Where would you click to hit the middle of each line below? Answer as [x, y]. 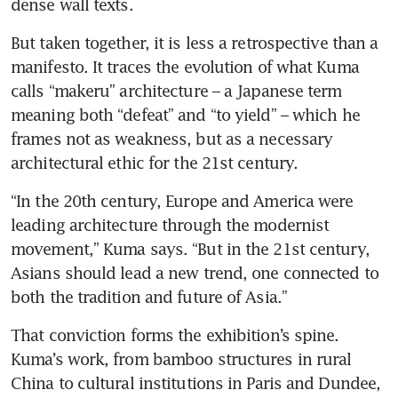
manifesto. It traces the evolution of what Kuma [185, 66]
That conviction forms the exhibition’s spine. [175, 334]
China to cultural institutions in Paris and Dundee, [196, 382]
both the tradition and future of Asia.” [149, 296]
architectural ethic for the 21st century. [155, 162]
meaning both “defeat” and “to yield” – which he [185, 114]
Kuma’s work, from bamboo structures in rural [181, 358]
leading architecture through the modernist [170, 224]
